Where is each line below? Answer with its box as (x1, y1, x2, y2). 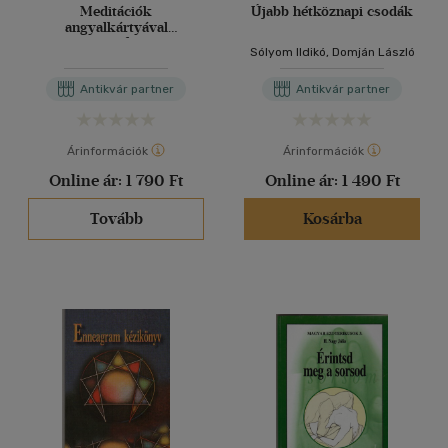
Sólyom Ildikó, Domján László (249, 45, 415, 59)
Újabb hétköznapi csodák (251, 3, 413, 20)
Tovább (89, 209, 143, 228)
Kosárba (302, 209, 362, 228)
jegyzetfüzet (77, 35, 155, 52)
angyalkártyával (64, 19, 168, 36)
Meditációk (80, 3, 152, 20)
